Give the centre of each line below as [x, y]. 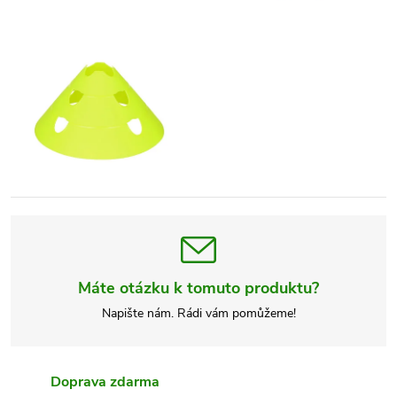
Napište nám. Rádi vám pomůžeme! [198, 313]
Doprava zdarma [105, 381]
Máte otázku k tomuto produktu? [198, 288]
